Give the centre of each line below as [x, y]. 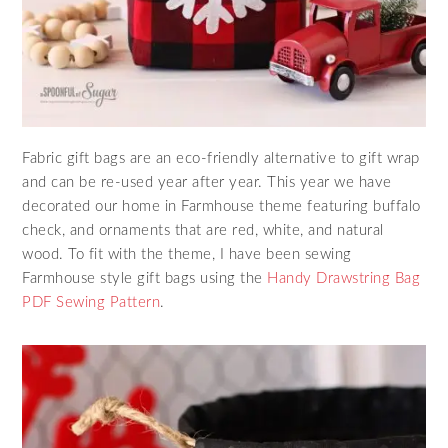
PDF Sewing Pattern [91, 303]
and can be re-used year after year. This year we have [207, 183]
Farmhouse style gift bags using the [145, 279]
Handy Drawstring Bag [344, 279]
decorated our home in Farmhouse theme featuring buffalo [221, 207]
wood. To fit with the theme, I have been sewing [187, 255]
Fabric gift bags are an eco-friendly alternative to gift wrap [221, 159]
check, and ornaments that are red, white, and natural [203, 231]
